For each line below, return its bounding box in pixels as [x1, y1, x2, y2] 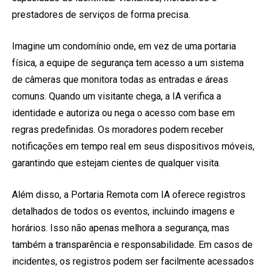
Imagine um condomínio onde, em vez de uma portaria [12, 40, 236, 52]
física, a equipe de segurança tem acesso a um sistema [12, 57, 244, 69]
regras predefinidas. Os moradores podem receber [12, 123, 223, 135]
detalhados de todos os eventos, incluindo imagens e [12, 205, 235, 217]
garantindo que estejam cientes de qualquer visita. [12, 157, 221, 169]
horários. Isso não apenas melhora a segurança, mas [12, 222, 229, 234]
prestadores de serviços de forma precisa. [12, 8, 190, 20]
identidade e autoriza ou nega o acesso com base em [12, 107, 235, 119]
